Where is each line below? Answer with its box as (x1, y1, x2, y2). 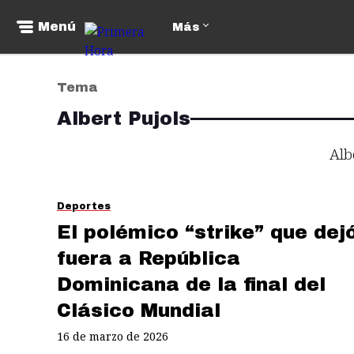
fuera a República (57, 247, 240, 269)
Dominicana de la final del (57, 273, 326, 295)
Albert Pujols (57, 108, 190, 129)
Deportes (57, 201, 111, 212)
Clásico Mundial (57, 299, 220, 321)
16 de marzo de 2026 (57, 328, 168, 344)
